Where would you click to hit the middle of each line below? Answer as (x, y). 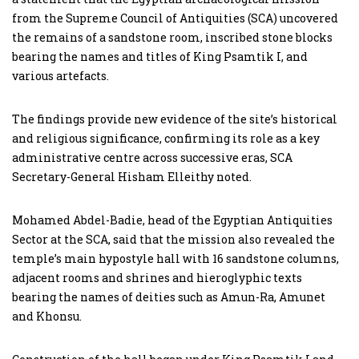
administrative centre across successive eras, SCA (152, 157)
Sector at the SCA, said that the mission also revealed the (173, 239)
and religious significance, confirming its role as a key (166, 138)
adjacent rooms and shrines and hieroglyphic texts (157, 277)
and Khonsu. (47, 316)
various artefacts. (61, 75)
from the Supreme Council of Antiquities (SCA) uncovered (175, 18)
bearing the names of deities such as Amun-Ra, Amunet (169, 296)
